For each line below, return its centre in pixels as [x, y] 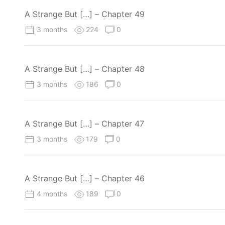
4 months [53, 194]
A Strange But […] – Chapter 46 [85, 179]
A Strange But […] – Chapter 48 [85, 69]
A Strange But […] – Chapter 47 [84, 124]
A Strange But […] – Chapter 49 [85, 14]
